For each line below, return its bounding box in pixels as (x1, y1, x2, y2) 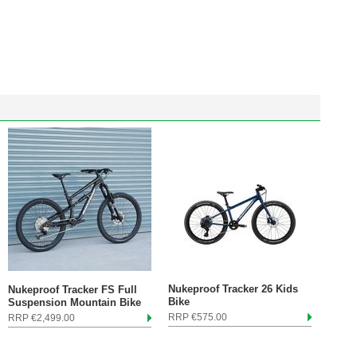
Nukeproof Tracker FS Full (8, 284, 137, 296)
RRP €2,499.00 (8, 312, 75, 324)
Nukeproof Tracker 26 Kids (168, 283, 298, 295)
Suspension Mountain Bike (8, 296, 141, 308)
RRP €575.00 (168, 312, 227, 323)
